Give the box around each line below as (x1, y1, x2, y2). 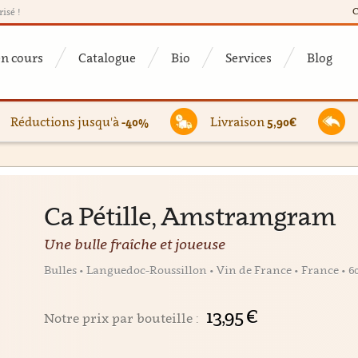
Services (225, 50, 272, 65)
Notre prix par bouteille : (43, 310, 202, 326)
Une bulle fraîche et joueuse (43, 236, 225, 253)
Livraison (210, 114, 267, 129)
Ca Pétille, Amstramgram (43, 201, 336, 231)
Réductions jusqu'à (10, 114, 121, 129)
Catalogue (78, 50, 136, 65)
